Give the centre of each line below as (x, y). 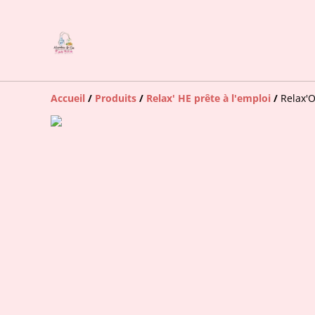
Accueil (68, 98)
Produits (116, 98)
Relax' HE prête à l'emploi (208, 98)
